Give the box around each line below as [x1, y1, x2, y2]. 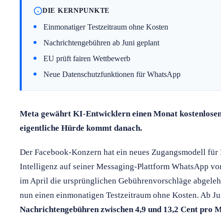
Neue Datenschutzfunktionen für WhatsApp [43, 70, 181, 78]
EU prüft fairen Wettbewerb [43, 54, 130, 63]
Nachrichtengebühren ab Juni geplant [43, 38, 159, 47]
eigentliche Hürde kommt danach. [20, 123, 142, 133]
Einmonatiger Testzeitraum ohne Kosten [43, 22, 168, 31]
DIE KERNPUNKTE [42, 6, 110, 15]
